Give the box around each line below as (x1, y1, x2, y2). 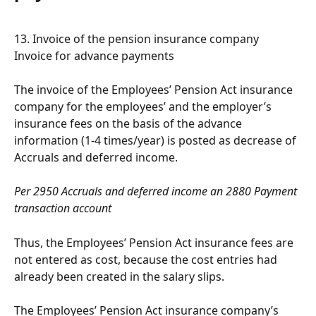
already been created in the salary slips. (14, 268, 224, 284)
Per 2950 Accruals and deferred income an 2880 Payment (14, 183, 300, 200)
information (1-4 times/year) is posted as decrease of (14, 133, 299, 148)
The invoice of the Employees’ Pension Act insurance (14, 82, 296, 97)
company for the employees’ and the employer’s (14, 99, 274, 114)
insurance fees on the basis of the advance (14, 116, 245, 131)
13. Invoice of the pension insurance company (14, 30, 262, 47)
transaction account (14, 200, 111, 217)
